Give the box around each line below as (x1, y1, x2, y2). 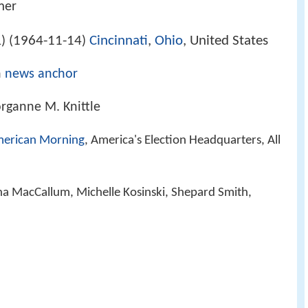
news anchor (5, 67, 78, 82)
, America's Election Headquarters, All (85, 133, 280, 147)
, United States (183, 34, 268, 49)
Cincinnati (89, 34, 148, 49)
